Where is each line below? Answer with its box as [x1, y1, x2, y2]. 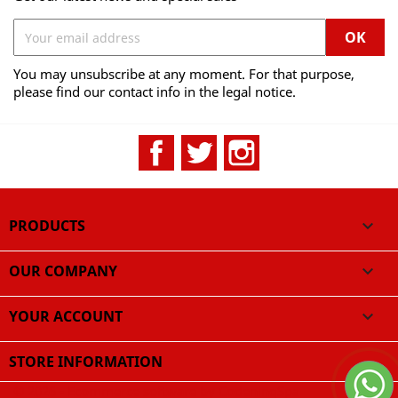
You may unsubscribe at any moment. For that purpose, [13, 65, 354, 83]
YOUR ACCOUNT [9, 306, 123, 326]
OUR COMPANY [9, 261, 117, 281]
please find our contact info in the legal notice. [13, 83, 296, 100]
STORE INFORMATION [9, 352, 163, 371]
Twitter [217, 134, 265, 154]
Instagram [259, 134, 330, 154]
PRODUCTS [9, 216, 85, 235]
